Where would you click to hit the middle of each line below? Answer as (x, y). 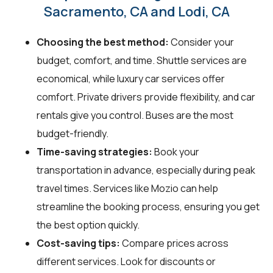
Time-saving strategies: (94, 151)
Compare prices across (174, 243)
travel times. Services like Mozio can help (127, 188)
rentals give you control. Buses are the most (135, 115)
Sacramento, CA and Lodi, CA (136, 11)
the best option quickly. (88, 225)
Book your (176, 151)
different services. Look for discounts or (126, 261)
